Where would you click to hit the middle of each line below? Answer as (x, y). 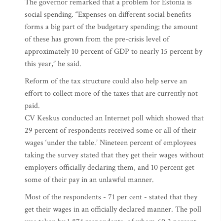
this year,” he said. (53, 64)
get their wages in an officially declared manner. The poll (113, 209)
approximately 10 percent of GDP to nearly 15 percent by (113, 52)
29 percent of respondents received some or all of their (110, 130)
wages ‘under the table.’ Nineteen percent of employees (110, 143)
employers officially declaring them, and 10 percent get (110, 167)
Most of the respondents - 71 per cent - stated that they (111, 197)
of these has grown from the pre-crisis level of (97, 39)
